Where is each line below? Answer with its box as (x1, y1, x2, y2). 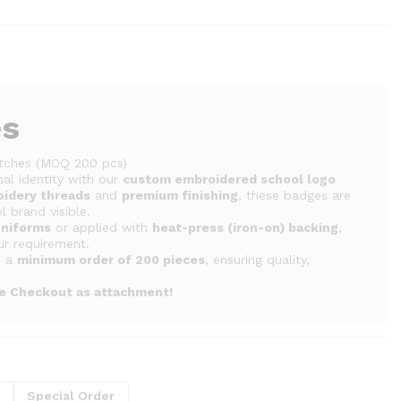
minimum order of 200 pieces (17, 252, 206, 267)
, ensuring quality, (205, 252, 311, 267)
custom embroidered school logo (123, 172, 337, 186)
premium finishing (122, 188, 239, 202)
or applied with (51, 220, 153, 235)
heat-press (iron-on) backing (152, 220, 339, 235)
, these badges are (238, 188, 352, 202)
